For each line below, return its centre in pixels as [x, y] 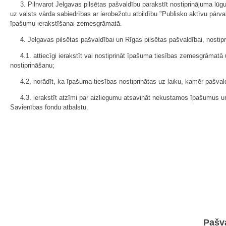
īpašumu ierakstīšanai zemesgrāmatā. [66, 24]
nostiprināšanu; [32, 66]
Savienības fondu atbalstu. [49, 107]
